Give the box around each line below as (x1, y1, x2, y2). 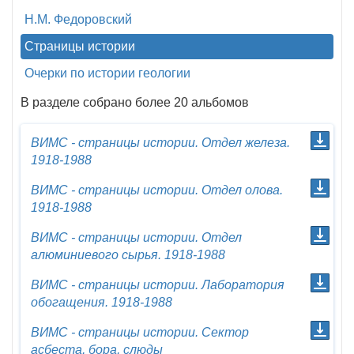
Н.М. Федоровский (24, 13, 132, 26)
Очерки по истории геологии (24, 66, 190, 80)
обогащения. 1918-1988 (31, 296, 172, 309)
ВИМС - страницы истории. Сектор (31, 326, 249, 339)
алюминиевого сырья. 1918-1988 (31, 248, 225, 262)
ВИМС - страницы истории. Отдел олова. (31, 183, 283, 197)
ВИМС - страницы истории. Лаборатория (31, 278, 284, 292)
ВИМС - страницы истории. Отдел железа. (31, 136, 290, 149)
